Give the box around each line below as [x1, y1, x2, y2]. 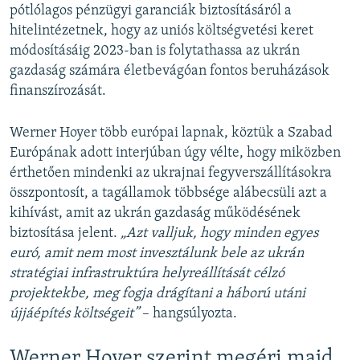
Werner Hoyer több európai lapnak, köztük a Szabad [10, 125, 333, 141]
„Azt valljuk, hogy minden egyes [121, 226, 318, 242]
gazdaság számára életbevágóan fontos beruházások [10, 63, 329, 80]
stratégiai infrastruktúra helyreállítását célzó [10, 266, 284, 282]
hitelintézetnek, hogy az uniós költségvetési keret [10, 23, 313, 39]
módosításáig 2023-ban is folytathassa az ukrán [10, 43, 300, 59]
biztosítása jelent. [10, 226, 121, 242]
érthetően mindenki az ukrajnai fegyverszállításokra [10, 166, 332, 182]
